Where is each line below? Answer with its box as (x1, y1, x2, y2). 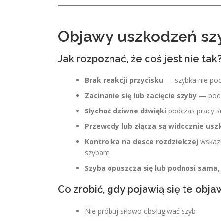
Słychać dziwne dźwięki (85, 106, 166, 115)
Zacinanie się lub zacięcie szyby (85, 91, 197, 100)
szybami (85, 148, 111, 157)
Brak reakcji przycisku (85, 75, 163, 85)
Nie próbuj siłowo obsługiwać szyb (85, 206, 196, 216)
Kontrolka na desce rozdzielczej (85, 137, 198, 146)
